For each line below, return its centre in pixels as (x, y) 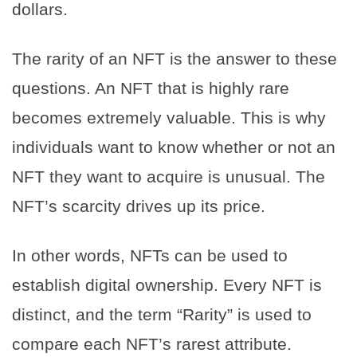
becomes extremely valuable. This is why (169, 117)
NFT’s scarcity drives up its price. (139, 206)
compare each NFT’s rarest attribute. (152, 343)
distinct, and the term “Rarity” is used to (162, 314)
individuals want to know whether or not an (174, 147)
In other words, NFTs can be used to (150, 255)
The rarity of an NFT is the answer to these (175, 58)
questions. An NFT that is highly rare (151, 88)
